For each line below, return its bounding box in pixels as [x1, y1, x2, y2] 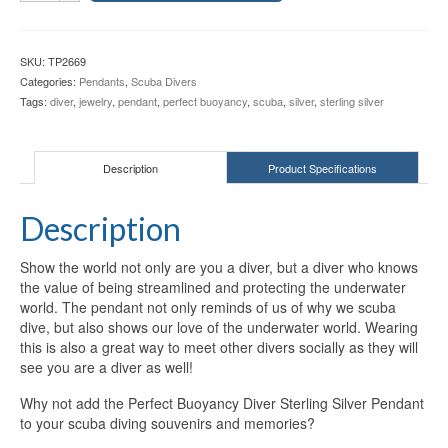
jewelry [79, 93, 112, 110]
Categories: [20, 73, 79, 90]
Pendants [79, 73, 125, 90]
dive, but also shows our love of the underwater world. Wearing [20, 317, 418, 338]
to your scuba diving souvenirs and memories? [20, 413, 315, 434]
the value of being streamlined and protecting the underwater [20, 277, 406, 298]
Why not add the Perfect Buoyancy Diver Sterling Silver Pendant [20, 393, 424, 414]
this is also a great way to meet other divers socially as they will [20, 337, 418, 358]
